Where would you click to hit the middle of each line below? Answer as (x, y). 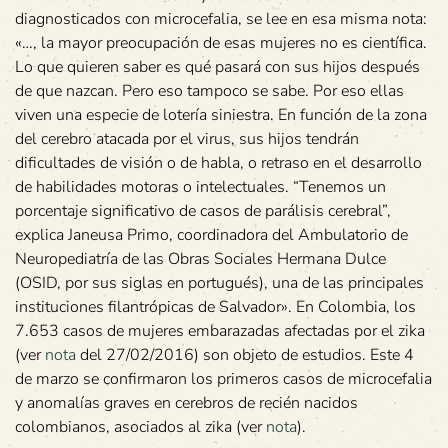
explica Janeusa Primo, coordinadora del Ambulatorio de (211, 235)
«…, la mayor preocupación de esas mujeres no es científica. (221, 43)
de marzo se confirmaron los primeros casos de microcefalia (223, 379)
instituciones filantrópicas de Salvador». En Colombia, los (215, 307)
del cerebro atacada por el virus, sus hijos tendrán (187, 139)
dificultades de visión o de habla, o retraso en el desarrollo (218, 163)
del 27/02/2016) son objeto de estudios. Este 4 (245, 355)
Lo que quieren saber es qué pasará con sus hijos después (217, 67)
